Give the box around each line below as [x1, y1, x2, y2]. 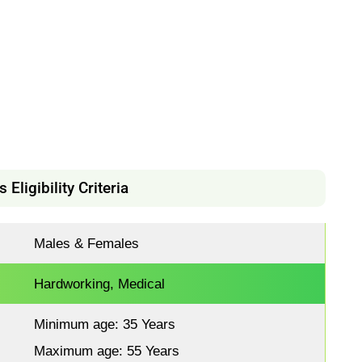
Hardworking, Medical [34, 276, 166, 291]
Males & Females [34, 235, 140, 250]
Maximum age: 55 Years [34, 343, 180, 358]
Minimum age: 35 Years [34, 316, 184, 331]
